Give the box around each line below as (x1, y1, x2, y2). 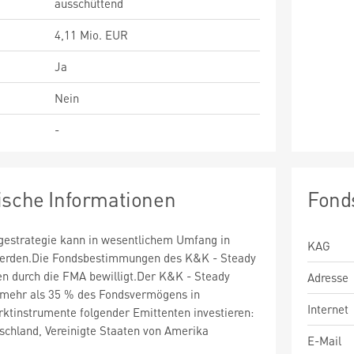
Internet (307, 301, 348, 317)
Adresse (307, 269, 348, 285)
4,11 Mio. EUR (55, 27, 128, 43)
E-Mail (307, 333, 341, 348)
